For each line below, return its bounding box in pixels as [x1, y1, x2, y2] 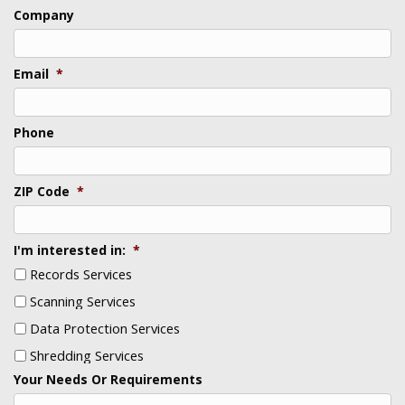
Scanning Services [30, 292, 136, 311]
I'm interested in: [14, 241, 126, 259]
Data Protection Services [30, 319, 180, 338]
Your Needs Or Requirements [14, 371, 202, 389]
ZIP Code [14, 183, 70, 201]
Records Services [30, 265, 132, 284]
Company [14, 6, 74, 24]
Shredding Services [30, 346, 144, 365]
